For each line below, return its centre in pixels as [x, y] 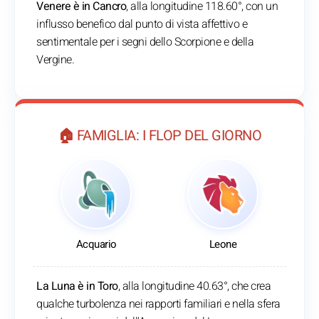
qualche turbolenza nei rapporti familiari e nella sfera [158, 304]
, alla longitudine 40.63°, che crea [194, 287]
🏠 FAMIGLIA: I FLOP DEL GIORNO [159, 136]
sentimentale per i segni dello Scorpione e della [145, 42]
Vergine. [55, 60]
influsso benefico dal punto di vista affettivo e [142, 25]
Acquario [96, 245]
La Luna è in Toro [77, 287]
